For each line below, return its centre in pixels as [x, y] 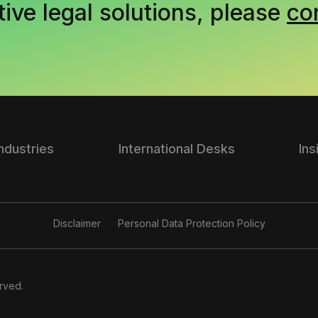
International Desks [176, 149]
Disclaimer [77, 223]
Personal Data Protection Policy [191, 223]
